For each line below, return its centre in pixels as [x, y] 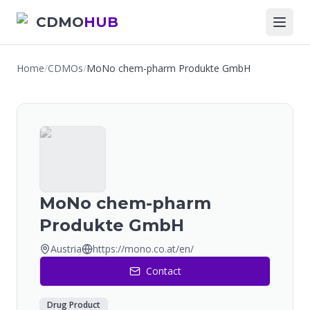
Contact [163, 271]
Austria [66, 249]
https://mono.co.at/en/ [143, 249]
